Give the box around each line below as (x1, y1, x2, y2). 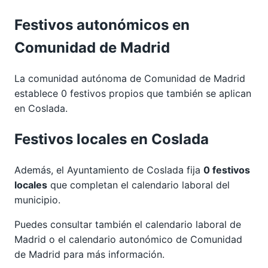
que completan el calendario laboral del (47, 178, 230, 191)
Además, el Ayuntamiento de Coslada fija (14, 163, 203, 176)
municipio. (14, 193, 60, 206)
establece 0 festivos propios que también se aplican (14, 87, 251, 99)
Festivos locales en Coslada (14, 130, 209, 148)
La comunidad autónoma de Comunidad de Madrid (14, 72, 245, 84)
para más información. (63, 248, 165, 260)
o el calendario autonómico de (49, 233, 190, 245)
